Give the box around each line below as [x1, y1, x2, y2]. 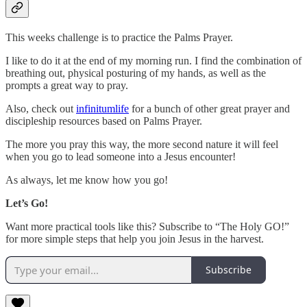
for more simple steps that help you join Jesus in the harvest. [5, 232, 264, 245]
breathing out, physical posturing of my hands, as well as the [5, 66, 266, 79]
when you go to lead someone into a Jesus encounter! [5, 150, 236, 162]
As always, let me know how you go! [5, 173, 168, 186]
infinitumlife [76, 102, 129, 114]
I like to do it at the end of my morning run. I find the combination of [5, 54, 302, 66]
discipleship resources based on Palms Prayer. [5, 114, 202, 127]
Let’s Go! [5, 197, 48, 209]
